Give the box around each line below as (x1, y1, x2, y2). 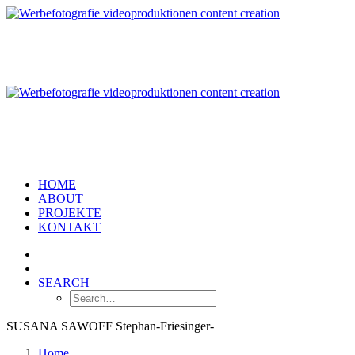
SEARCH (38, 276, 90, 289)
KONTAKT (38, 220, 101, 234)
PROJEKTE (38, 206, 101, 219)
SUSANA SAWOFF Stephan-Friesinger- (6, 319, 214, 333)
